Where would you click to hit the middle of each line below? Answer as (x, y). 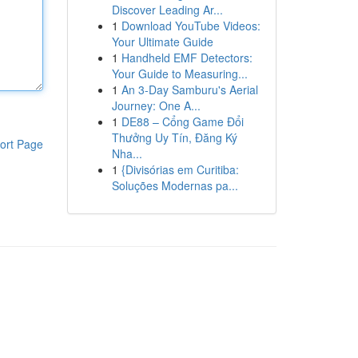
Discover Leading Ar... (167, 10)
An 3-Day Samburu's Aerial (189, 89)
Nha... (127, 153)
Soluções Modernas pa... (175, 185)
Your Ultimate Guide (162, 42)
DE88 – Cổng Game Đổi (182, 121)
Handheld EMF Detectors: (187, 58)
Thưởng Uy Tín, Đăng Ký (174, 137)
